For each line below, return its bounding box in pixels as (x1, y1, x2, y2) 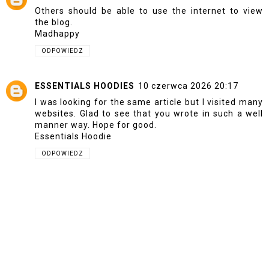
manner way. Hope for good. (35, 120, 157, 130)
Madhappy (35, 28, 80, 38)
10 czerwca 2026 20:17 (138, 81, 238, 91)
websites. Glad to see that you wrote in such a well (35, 109, 263, 119)
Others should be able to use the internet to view (35, 5, 263, 16)
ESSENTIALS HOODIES (35, 81, 134, 91)
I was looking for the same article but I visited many (35, 97, 263, 107)
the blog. (35, 17, 73, 27)
